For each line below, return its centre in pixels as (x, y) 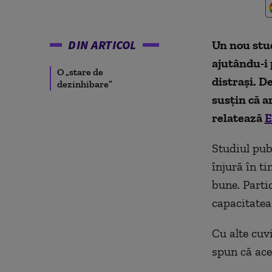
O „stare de (80, 72)
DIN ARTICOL (102, 45)
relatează (238, 118)
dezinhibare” (85, 84)
